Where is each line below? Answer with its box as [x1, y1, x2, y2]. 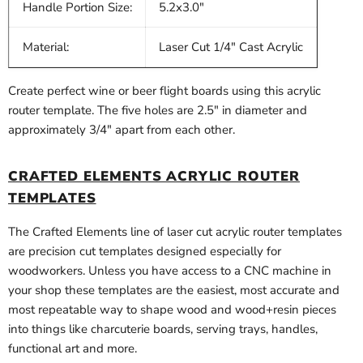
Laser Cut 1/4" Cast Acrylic [159, 39, 303, 56]
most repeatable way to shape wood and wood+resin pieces [8, 301, 336, 318]
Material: [23, 39, 69, 56]
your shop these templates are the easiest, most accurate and [8, 282, 340, 299]
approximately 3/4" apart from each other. [8, 122, 235, 139]
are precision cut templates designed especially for [8, 243, 281, 260]
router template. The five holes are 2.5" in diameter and [8, 102, 307, 119]
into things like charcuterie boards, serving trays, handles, [8, 321, 318, 338]
